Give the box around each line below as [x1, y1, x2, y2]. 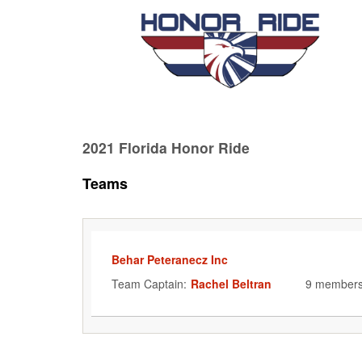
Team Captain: [112, 276, 187, 292]
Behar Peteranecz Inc [112, 251, 228, 267]
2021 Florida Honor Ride [82, 137, 250, 158]
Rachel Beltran [191, 276, 271, 292]
